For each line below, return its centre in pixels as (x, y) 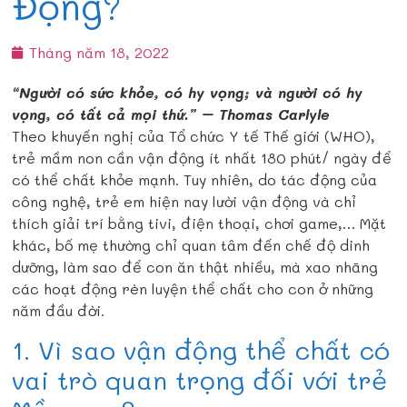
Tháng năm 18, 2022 (99, 53)
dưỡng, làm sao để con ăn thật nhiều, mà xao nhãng (195, 267)
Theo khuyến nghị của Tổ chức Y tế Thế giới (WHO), (194, 136)
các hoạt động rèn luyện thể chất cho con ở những (193, 289)
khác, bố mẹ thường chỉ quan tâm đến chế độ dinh (191, 245)
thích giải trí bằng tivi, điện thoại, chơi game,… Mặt (199, 223)
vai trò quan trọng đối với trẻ (200, 379)
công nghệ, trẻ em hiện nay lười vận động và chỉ (184, 202)
